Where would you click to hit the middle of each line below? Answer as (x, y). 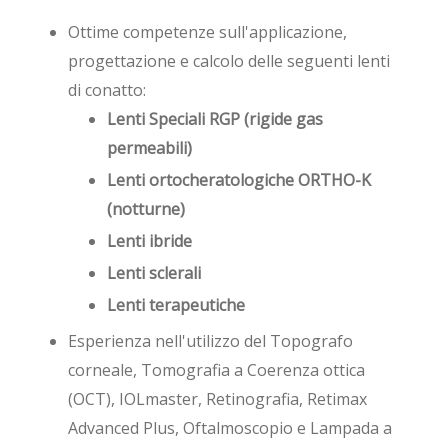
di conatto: (107, 89)
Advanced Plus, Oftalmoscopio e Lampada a (230, 427)
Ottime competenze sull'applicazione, (208, 31)
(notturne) (145, 208)
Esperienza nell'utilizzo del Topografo (211, 340)
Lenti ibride (149, 241)
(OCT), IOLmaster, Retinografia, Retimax (218, 398)
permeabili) (149, 147)
